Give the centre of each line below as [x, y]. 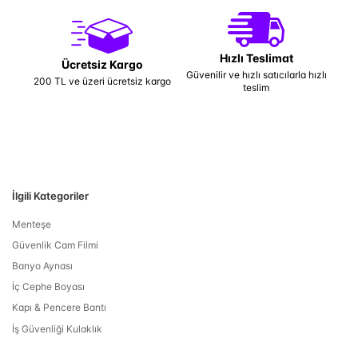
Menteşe [32, 224]
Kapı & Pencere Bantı [59, 308]
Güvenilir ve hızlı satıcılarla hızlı [256, 75]
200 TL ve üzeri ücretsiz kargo [102, 81]
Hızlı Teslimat [256, 58]
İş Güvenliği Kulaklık [57, 328]
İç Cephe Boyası [48, 287]
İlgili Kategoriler [50, 196]
